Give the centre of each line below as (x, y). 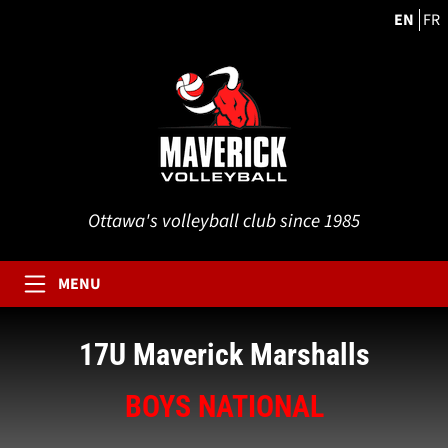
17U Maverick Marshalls (224, 354)
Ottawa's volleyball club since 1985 (224, 221)
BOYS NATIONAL (224, 406)
